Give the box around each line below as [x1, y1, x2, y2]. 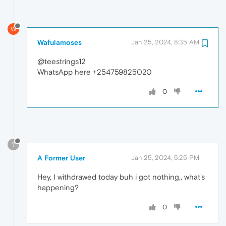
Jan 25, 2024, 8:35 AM [131, 38, 199, 46]
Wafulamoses [37, 38, 82, 47]
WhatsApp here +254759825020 [37, 68, 152, 77]
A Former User [37, 154, 85, 162]
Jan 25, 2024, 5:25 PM [131, 154, 199, 162]
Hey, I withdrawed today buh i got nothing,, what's [37, 173, 205, 182]
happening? [37, 183, 79, 192]
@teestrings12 [37, 57, 86, 66]
